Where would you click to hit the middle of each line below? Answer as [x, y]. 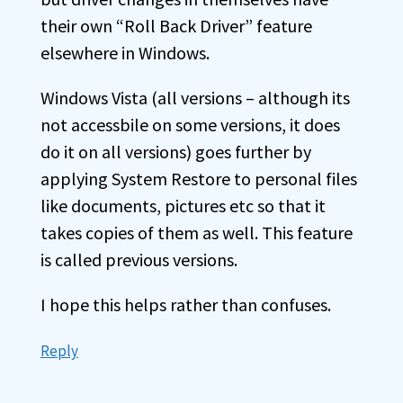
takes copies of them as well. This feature [197, 233]
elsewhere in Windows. [125, 53]
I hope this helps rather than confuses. [186, 304]
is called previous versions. [139, 260]
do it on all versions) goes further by [176, 152]
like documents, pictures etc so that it [183, 206]
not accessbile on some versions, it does [190, 125]
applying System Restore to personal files [199, 179]
